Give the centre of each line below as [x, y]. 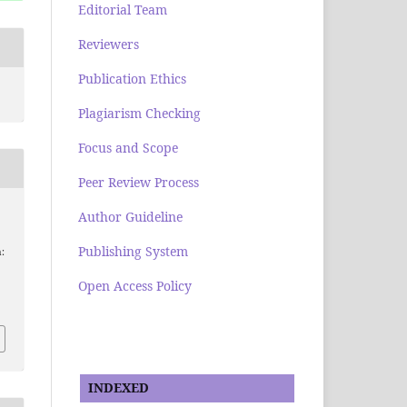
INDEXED [115, 388]
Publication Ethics [132, 79]
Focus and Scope [128, 148]
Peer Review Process [139, 183]
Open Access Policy [135, 286]
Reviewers [109, 45]
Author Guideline [130, 217]
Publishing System [133, 252]
